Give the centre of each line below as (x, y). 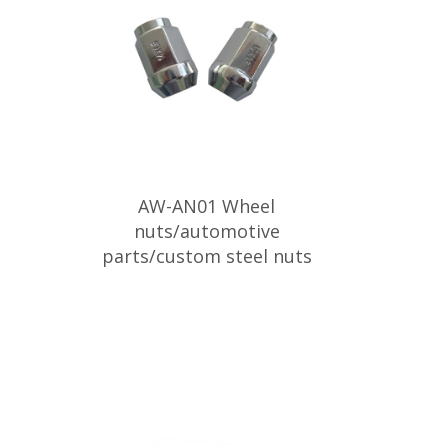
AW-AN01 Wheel (206, 206)
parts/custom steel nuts (206, 256)
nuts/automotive (206, 231)
